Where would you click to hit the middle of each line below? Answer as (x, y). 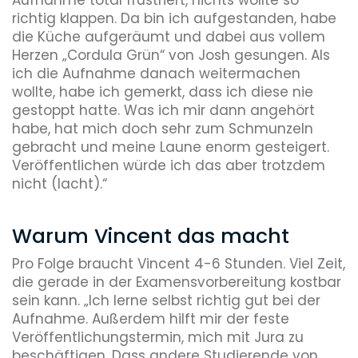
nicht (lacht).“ (60, 183)
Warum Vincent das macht (151, 236)
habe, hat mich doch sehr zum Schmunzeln (163, 128)
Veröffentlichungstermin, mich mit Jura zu (158, 337)
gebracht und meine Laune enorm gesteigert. (171, 147)
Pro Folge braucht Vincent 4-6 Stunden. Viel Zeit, (179, 264)
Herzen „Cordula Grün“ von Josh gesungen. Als (171, 55)
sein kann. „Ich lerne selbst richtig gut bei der (166, 300)
